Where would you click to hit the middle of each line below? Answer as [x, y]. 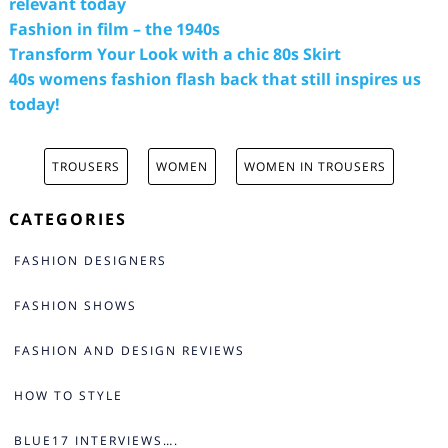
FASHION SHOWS [75, 305]
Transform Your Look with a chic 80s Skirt [174, 53]
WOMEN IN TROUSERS [314, 166]
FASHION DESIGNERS [90, 260]
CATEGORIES [67, 218]
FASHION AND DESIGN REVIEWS [129, 350]
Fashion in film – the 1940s [114, 28]
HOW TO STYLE [68, 395]
